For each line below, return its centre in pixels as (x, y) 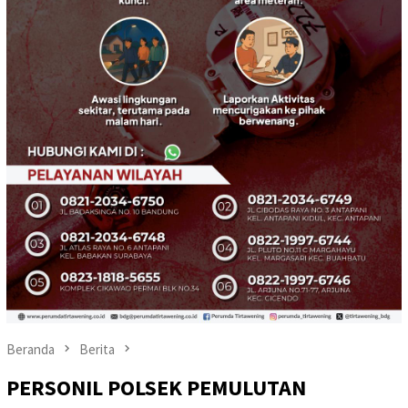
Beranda (31, 349)
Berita (97, 349)
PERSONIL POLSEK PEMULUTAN (156, 388)
